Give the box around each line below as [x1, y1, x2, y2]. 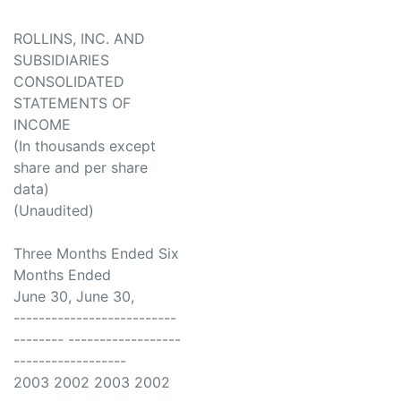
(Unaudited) [13, 201, 94, 220]
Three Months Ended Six [13, 244, 179, 263]
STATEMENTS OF [13, 94, 131, 113]
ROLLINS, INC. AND [13, 30, 145, 48]
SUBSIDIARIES [13, 51, 109, 70]
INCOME [13, 115, 71, 134]
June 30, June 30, [13, 287, 134, 306]
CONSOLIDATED [13, 73, 124, 91]
